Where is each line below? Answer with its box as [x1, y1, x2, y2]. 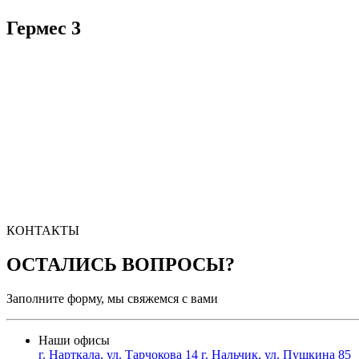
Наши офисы [38, 333, 110, 347]
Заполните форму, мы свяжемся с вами [6, 291, 218, 305]
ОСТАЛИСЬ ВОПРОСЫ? [6, 253, 235, 275]
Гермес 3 [6, 17, 81, 38]
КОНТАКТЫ [6, 223, 79, 237]
